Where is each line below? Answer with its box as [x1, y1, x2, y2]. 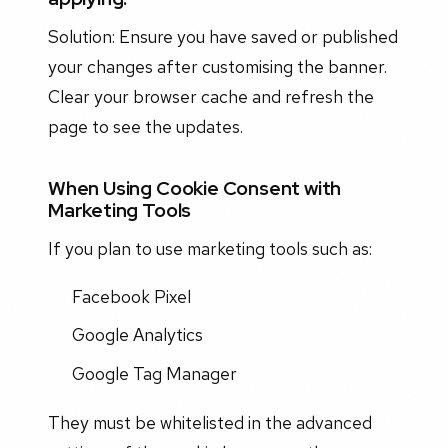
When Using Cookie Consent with [48, 175, 342, 202]
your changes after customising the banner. [48, 55, 387, 79]
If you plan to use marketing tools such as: [48, 237, 372, 261]
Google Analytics [71, 323, 203, 347]
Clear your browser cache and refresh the [48, 85, 374, 109]
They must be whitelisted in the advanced [48, 411, 372, 435]
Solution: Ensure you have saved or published [48, 25, 398, 49]
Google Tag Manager [71, 362, 237, 386]
